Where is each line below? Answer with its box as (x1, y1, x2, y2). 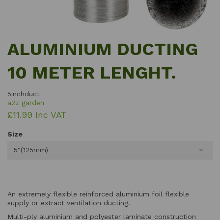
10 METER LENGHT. (7, 62, 176, 83)
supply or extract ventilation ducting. (7, 198, 130, 207)
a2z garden (7, 98, 44, 107)
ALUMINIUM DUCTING (7, 38, 198, 59)
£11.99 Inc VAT (7, 109, 67, 120)
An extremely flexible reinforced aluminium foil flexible (7, 190, 189, 198)
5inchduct (7, 89, 40, 98)
